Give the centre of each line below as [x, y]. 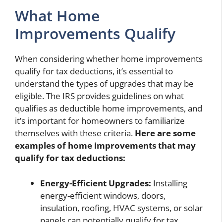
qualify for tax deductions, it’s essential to [94, 71]
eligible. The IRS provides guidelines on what [99, 96]
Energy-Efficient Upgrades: [96, 183]
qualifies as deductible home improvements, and [109, 109]
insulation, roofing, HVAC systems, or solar [121, 208]
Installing [169, 183]
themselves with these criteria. [75, 133]
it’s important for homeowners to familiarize [100, 121]
